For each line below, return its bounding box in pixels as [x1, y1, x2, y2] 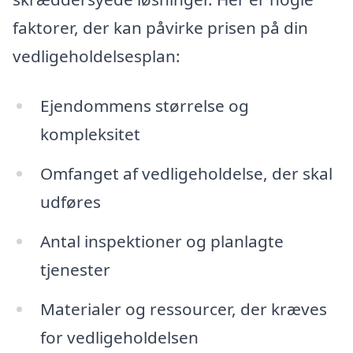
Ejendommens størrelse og [39, 95, 249, 117]
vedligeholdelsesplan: [13, 44, 180, 67]
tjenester [39, 258, 110, 281]
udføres [39, 191, 101, 214]
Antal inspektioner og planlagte [39, 229, 284, 252]
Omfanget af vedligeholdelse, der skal [39, 162, 333, 185]
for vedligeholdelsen [39, 325, 199, 348]
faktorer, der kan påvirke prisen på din [13, 16, 308, 39]
